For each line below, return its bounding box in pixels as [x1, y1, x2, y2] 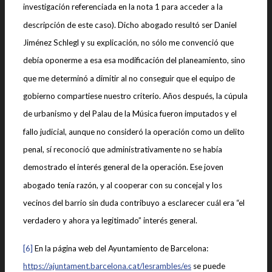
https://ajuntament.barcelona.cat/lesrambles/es [23, 260, 191, 271]
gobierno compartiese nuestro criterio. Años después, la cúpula [23, 91, 248, 101]
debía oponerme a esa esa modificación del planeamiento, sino [23, 55, 245, 66]
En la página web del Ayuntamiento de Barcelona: [33, 243, 208, 253]
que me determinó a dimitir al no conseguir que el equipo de [23, 73, 235, 83]
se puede [191, 260, 225, 271]
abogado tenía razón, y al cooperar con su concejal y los [23, 180, 222, 190]
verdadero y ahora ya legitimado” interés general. [23, 216, 197, 226]
